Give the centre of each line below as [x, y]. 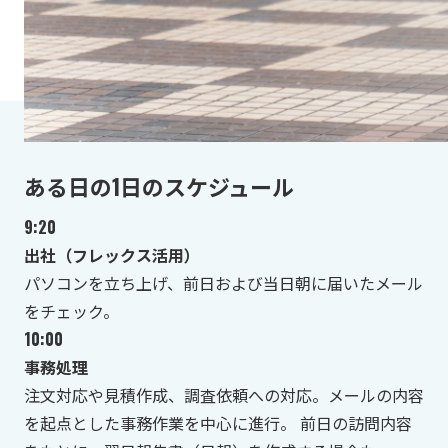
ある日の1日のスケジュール [159, 186]
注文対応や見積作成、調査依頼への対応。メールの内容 [224, 395]
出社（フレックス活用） [112, 255]
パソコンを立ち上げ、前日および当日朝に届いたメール [223, 283]
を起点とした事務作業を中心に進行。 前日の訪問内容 [218, 423]
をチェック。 [71, 311]
